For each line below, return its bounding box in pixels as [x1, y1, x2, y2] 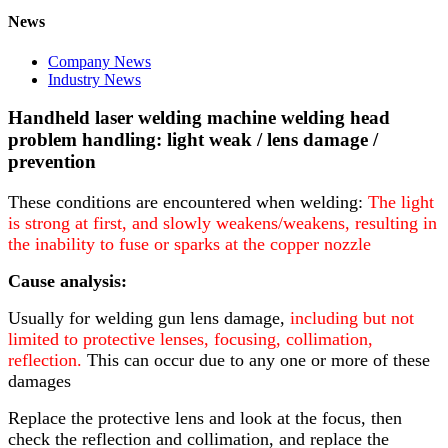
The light [368, 191, 434, 212]
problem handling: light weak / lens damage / [8, 129, 378, 151]
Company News [48, 52, 151, 70]
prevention [8, 151, 96, 173]
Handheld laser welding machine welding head [8, 107, 390, 129]
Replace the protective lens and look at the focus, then [8, 407, 402, 428]
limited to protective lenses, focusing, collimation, [8, 328, 373, 349]
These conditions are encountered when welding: [8, 191, 368, 212]
